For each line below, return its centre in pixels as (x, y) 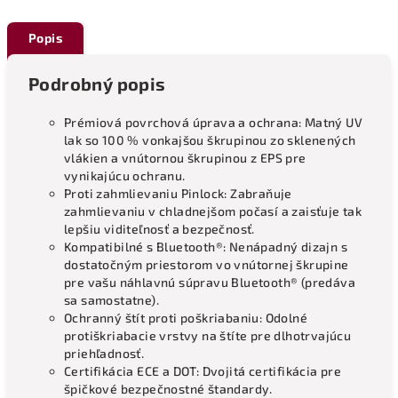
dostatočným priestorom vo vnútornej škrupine (207, 264)
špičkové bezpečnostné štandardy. (168, 389)
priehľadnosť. (104, 353)
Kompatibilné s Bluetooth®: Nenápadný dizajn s (206, 247)
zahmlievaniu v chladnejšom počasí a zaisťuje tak (213, 211)
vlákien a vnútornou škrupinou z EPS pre (185, 158)
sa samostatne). (112, 300)
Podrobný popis (97, 84)
